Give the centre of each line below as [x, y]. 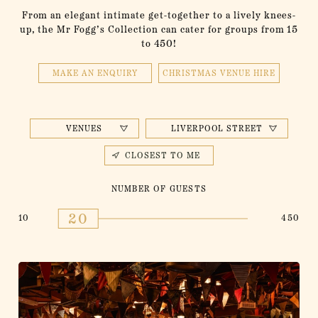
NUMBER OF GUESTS [159, 189]
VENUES [84, 129]
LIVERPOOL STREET [217, 129]
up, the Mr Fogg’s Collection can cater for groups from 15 [159, 30]
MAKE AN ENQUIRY [95, 73]
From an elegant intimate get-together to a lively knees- [159, 16]
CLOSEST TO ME [163, 156]
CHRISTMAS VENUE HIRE [219, 73]
